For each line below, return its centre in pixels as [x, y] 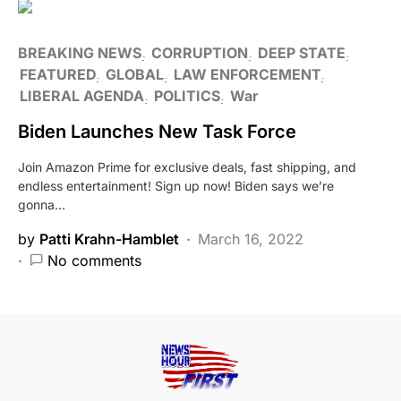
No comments [94, 260]
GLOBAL [135, 74]
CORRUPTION [200, 52]
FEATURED [58, 74]
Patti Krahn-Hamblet [109, 239]
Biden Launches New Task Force [157, 131]
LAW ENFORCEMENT [247, 74]
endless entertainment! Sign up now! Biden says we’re [176, 185]
